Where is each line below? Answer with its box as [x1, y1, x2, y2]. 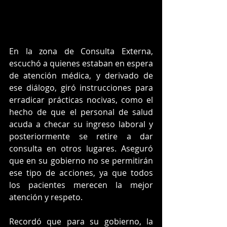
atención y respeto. [9, 191, 83, 203]
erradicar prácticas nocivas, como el [9, 94, 153, 105]
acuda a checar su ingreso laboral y [9, 118, 153, 130]
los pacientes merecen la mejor [9, 179, 153, 191]
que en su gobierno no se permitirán [9, 155, 153, 166]
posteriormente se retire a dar [9, 130, 153, 142]
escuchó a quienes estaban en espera [9, 57, 153, 69]
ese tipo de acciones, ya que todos [9, 167, 153, 178]
